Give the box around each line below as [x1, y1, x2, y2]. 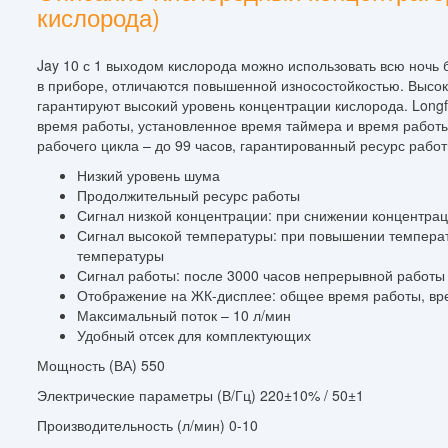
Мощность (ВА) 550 [37, 354, 165, 375]
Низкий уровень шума [77, 164, 220, 185]
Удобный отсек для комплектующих [77, 324, 311, 345]
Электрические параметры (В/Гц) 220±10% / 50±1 [37, 384, 364, 405]
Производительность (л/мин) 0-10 [37, 414, 258, 435]
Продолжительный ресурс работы [77, 184, 300, 205]
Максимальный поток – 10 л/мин [77, 304, 291, 325]
